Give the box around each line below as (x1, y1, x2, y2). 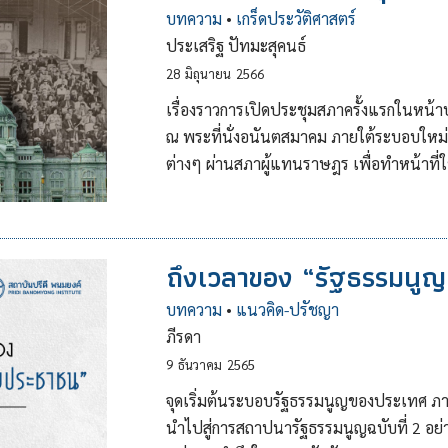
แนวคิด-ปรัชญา (235, 299, 339, 320)
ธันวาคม (177, 356, 222, 373)
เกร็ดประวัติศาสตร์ (235, 8, 356, 29)
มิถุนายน (184, 65, 231, 82)
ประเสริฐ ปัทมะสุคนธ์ (165, 35, 306, 56)
